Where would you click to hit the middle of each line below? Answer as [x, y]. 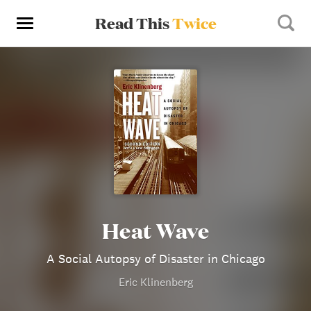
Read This [133, 23]
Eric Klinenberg [155, 282]
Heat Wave [155, 230]
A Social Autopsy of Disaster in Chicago [155, 259]
